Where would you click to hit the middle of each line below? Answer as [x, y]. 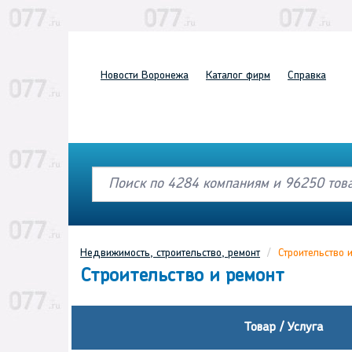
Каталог [224, 76]
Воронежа [163, 76]
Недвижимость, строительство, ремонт [170, 254]
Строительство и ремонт [182, 277]
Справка [307, 76]
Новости [119, 76]
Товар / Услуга [284, 328]
